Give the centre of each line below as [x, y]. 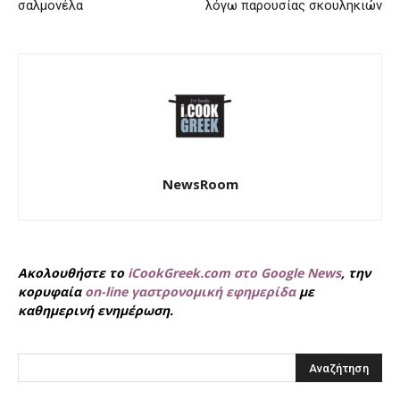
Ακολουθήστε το [73, 273]
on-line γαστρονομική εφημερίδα [190, 292]
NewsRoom [200, 184]
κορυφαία [51, 292]
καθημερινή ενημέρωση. [96, 311]
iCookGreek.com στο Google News [234, 273]
